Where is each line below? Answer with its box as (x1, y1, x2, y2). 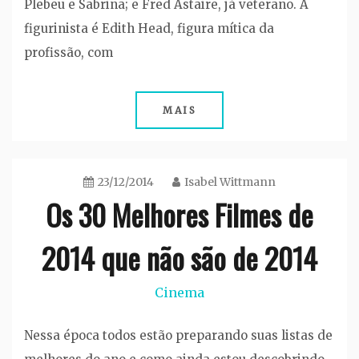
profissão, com (24, 45, 113, 61)
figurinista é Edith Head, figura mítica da (24, 21, 274, 37)
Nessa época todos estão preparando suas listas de (24, 327, 333, 343)
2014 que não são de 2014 (42, 236, 317, 280)
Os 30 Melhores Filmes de (46, 193, 313, 236)
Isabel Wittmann (184, 175, 276, 190)
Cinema (155, 284, 204, 301)
